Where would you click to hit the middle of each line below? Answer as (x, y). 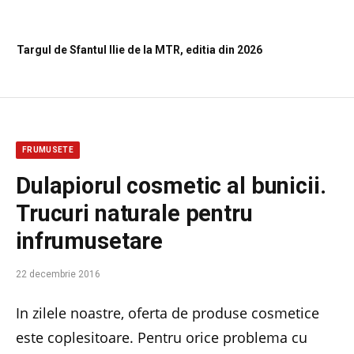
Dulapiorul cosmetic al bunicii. (171, 186)
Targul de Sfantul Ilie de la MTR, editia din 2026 (139, 50)
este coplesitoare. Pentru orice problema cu (162, 338)
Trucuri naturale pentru (134, 214)
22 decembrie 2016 (58, 275)
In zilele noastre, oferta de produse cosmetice (168, 313)
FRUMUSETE (48, 150)
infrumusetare (90, 241)
